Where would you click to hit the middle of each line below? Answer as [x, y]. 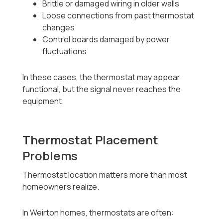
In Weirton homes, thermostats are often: [98, 213]
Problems [50, 156]
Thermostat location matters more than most [105, 175]
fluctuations [65, 52]
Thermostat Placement [91, 140]
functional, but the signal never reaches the [102, 89]
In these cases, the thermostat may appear [102, 77]
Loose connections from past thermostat [118, 16]
